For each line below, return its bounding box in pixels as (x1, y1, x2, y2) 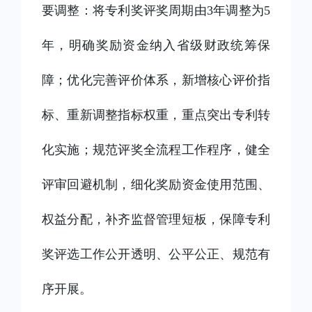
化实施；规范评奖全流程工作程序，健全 (42, 143, 270, 157)
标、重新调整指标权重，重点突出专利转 (42, 108, 270, 122)
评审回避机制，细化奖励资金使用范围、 (42, 178, 270, 192)
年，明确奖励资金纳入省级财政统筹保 (42, 38, 270, 52)
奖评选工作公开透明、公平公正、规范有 (42, 247, 270, 261)
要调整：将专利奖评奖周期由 (42, 3, 207, 17)
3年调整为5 (206, 3, 271, 17)
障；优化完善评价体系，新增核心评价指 (42, 73, 270, 87)
